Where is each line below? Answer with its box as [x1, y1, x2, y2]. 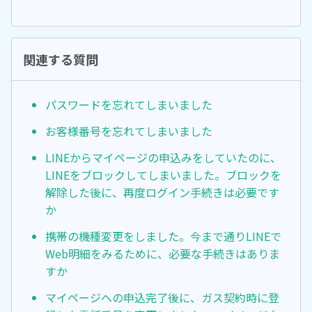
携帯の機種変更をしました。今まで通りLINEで [45, 227, 281, 244]
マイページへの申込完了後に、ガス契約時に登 [45, 288, 279, 306]
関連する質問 [23, 50, 98, 68]
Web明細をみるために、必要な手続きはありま [45, 244, 280, 262]
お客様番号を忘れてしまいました [45, 123, 212, 140]
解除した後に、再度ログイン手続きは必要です [45, 183, 279, 201]
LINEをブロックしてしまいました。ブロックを [45, 166, 281, 183]
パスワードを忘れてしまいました [45, 96, 212, 114]
